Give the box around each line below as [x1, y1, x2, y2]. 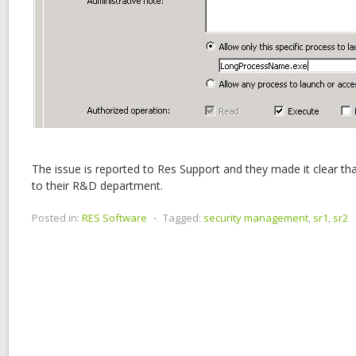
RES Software [82, 210, 147, 225]
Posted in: [32, 210, 79, 225]
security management [203, 210, 308, 225]
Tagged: [163, 210, 201, 225]
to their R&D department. [32, 177, 163, 193]
